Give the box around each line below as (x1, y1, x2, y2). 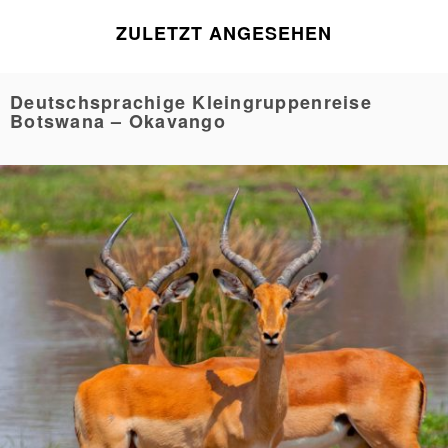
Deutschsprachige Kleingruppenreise (10, 88, 372, 115)
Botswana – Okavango (10, 107, 226, 134)
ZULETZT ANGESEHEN (116, 19, 332, 46)
